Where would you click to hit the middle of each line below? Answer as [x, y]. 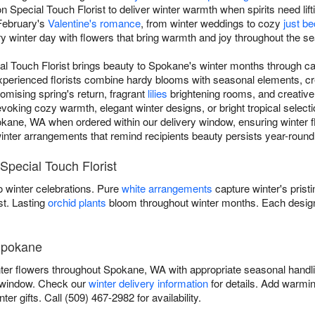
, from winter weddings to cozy [212, 23]
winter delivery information [148, 283]
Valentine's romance [94, 23]
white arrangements [167, 188]
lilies [157, 94]
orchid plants [77, 202]
